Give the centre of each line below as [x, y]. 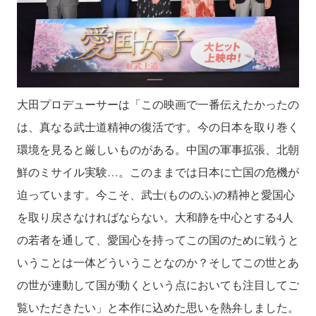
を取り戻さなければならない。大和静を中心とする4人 [155, 217]
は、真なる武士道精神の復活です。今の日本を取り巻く [158, 126]
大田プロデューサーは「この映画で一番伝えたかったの [158, 104]
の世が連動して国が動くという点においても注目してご [158, 284]
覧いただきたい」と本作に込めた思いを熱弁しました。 [158, 307]
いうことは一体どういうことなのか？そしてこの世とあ [158, 262]
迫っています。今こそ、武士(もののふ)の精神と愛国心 [156, 194]
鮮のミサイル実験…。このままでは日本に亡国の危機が [158, 171]
